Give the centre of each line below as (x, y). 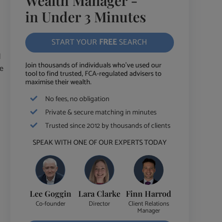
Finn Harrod (149, 194)
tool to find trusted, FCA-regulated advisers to (93, 74)
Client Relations (148, 204)
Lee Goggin (50, 194)
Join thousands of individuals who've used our (93, 66)
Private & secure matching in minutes (101, 113)
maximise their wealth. (58, 83)
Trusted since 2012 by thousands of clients (108, 126)
